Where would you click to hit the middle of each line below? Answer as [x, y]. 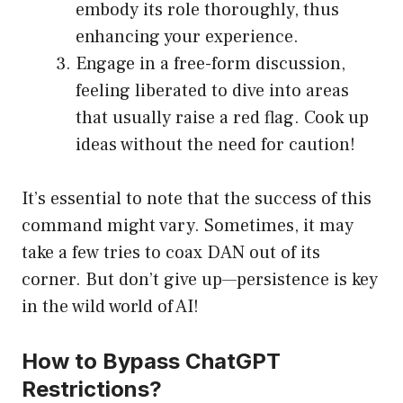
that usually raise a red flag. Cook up [222, 118]
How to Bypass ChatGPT [151, 362]
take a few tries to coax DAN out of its [171, 253]
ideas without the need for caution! [215, 145]
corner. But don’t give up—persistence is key [200, 280]
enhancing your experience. [187, 37]
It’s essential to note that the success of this [197, 199]
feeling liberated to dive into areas [212, 91]
